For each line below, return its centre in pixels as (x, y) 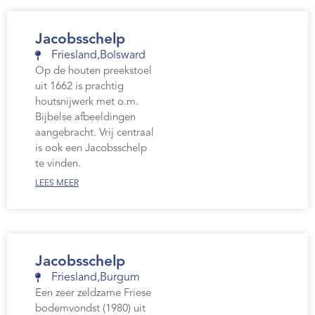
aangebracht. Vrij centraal (95, 134)
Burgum (120, 278)
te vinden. (58, 165)
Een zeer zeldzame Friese (93, 294)
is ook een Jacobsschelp (91, 149)
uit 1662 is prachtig (79, 87)
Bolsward (122, 56)
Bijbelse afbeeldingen (85, 118)
